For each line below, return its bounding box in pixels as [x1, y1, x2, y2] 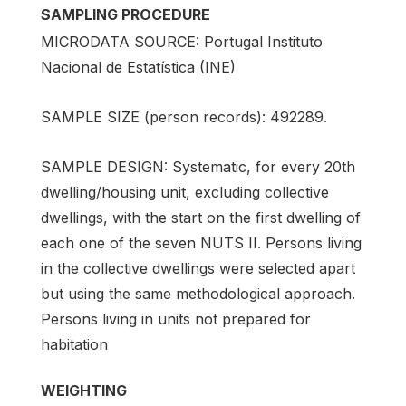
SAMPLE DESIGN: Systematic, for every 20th [41, 158, 355, 177]
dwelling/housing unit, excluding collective [41, 183, 329, 202]
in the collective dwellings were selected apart [41, 259, 355, 278]
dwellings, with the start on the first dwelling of [41, 208, 361, 227]
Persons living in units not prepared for [41, 310, 311, 329]
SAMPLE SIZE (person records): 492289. [41, 108, 327, 126]
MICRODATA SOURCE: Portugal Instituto [41, 32, 323, 51]
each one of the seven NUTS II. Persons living [41, 234, 362, 253]
